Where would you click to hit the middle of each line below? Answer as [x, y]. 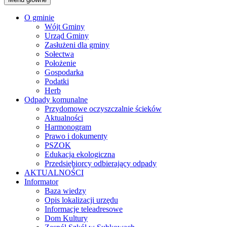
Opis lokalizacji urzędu [81, 200]
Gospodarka [64, 72]
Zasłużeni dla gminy [77, 45]
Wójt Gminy [65, 26]
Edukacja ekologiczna [80, 154]
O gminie [39, 17]
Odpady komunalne [56, 99]
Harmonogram [68, 127]
